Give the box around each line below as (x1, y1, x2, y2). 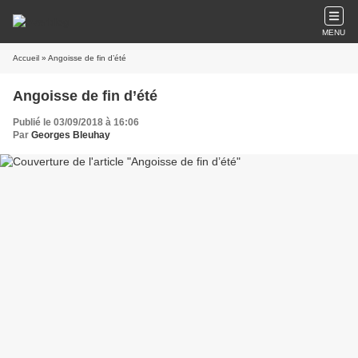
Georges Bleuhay (31, 129, 110, 141)
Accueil (13, 54, 39, 62)
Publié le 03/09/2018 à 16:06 (13, 117, 139, 128)
